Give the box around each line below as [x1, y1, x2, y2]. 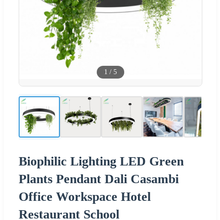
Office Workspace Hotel [19, 189, 151, 204]
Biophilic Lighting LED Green [19, 154, 184, 168]
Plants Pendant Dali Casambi [19, 171, 179, 186]
